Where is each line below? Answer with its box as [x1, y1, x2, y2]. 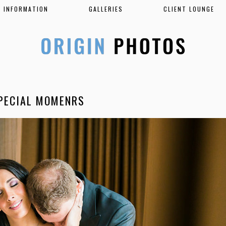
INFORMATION [3, 5, 48, 13]
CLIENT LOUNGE [163, 5, 214, 13]
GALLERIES [88, 5, 123, 13]
